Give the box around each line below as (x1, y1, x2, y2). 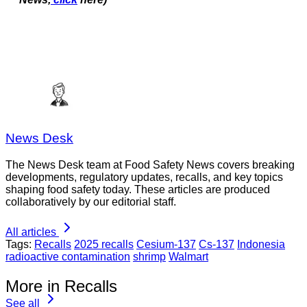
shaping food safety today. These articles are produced (5, 183, 270, 195)
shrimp (133, 250, 166, 262)
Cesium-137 (136, 238, 196, 250)
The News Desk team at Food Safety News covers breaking (5, 158, 295, 171)
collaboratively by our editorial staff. (5, 195, 176, 208)
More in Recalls (5, 276, 117, 295)
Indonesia (237, 238, 285, 250)
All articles (5, 225, 56, 238)
